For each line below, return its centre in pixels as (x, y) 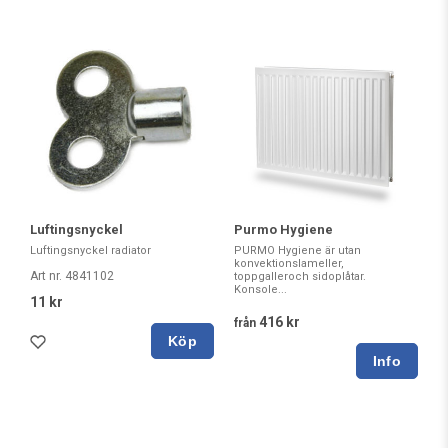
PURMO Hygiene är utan (297, 251)
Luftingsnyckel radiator (90, 251)
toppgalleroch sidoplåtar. (300, 277)
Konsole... (260, 290)
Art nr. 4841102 (72, 276)
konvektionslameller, (289, 264)
